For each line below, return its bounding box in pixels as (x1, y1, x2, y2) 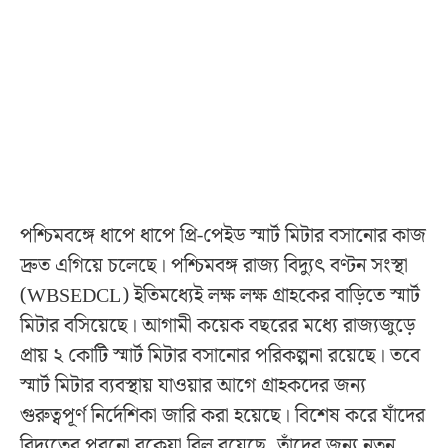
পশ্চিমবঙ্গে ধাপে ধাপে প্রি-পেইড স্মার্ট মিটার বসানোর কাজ (20, 219, 426, 252)
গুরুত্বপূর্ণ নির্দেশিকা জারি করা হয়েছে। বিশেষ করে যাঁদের (20, 399, 425, 432)
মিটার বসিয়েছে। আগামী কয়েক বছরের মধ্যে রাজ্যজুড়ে (20, 309, 415, 342)
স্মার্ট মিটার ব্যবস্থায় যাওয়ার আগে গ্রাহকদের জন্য (20, 369, 366, 402)
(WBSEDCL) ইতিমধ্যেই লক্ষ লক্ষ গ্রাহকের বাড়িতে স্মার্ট (20, 279, 420, 312)
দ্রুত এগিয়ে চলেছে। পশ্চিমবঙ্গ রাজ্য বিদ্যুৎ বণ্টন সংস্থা (20, 249, 408, 282)
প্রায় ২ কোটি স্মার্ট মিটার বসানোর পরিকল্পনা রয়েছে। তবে (20, 339, 420, 372)
